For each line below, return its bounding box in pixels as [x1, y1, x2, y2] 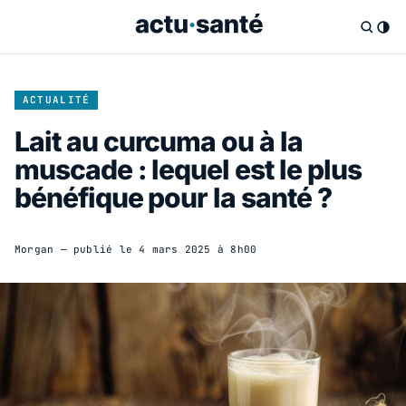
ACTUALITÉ [22, 92, 91, 106]
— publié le [53, 242, 140, 256]
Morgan [14, 242, 54, 256]
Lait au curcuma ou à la [14, 124, 303, 158]
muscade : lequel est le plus [14, 152, 362, 186]
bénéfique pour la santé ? [14, 180, 332, 214]
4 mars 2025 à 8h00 [139, 242, 257, 256]
